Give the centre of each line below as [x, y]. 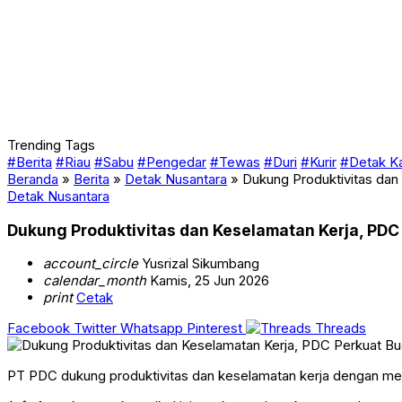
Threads [341, 328]
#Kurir [319, 162]
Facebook [39, 328]
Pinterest [214, 328]
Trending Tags [51, 145]
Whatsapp [152, 328]
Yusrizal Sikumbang [199, 264]
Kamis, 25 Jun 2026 [208, 281]
